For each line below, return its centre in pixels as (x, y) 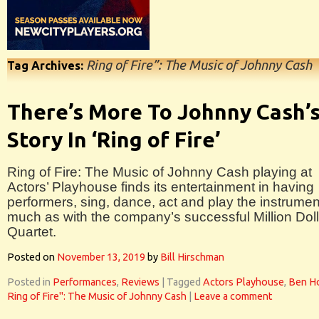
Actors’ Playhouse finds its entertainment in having (161, 187)
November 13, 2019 (101, 257)
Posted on (31, 257)
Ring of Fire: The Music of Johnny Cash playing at (159, 172)
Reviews (140, 282)
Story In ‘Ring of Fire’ (114, 140)
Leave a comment (233, 296)
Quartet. (32, 232)
